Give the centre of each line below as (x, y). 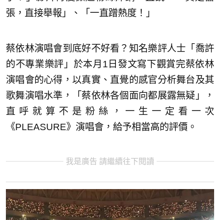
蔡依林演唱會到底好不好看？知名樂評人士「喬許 (110, 48)
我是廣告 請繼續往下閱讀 (110, 161)
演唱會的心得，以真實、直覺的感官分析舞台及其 (110, 80)
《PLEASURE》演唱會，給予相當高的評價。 (101, 127)
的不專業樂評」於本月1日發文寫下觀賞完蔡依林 (110, 64)
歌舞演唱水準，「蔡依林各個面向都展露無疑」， (110, 95)
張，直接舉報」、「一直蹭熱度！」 (81, 13)
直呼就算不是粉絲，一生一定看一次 (110, 111)
